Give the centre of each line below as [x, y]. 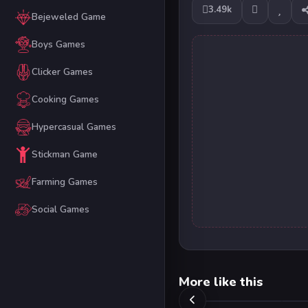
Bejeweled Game [68, 17]
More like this [221, 282]
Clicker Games [62, 72]
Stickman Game [64, 155]
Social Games [60, 210]
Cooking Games [65, 100]
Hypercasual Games [74, 127]
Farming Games [64, 182]
